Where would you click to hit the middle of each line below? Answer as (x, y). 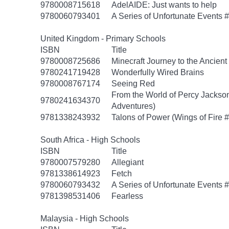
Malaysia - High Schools (85, 219)
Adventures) (133, 106)
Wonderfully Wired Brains (158, 72)
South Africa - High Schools (90, 140)
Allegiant (128, 162)
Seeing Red (133, 84)
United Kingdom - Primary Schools (103, 39)
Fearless (127, 196)
